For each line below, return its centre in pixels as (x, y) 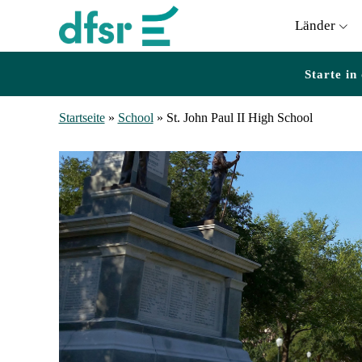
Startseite (82, 118)
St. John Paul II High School (239, 118)
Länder (316, 25)
